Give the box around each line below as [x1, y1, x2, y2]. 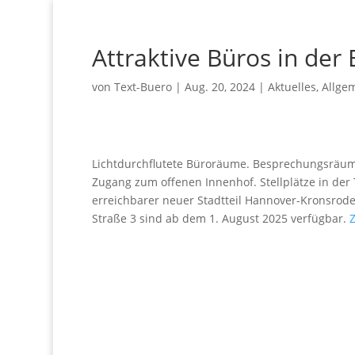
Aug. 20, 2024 [185, 79, 256, 94]
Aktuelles [268, 79, 317, 94]
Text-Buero [114, 79, 173, 94]
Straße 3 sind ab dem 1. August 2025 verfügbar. [92, 211, 350, 226]
